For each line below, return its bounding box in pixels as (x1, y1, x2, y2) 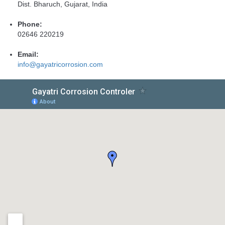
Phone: (18, 20, 42, 28)
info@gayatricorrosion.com (18, 60, 103, 68)
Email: (18, 50, 39, 58)
